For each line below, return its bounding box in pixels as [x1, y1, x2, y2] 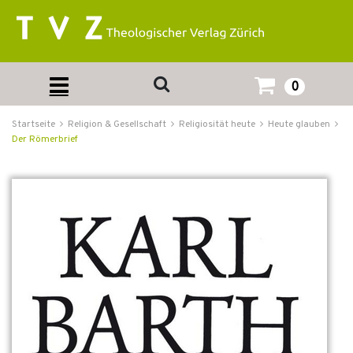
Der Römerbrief [12, 133, 78, 146]
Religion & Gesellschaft [68, 118, 166, 131]
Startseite [12, 118, 55, 131]
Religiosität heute [179, 118, 255, 131]
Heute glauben [268, 118, 330, 131]
